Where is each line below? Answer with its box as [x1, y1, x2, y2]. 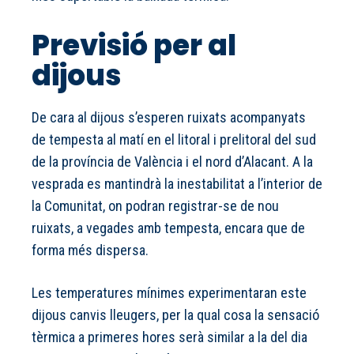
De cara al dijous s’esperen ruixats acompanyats [32, 109, 306, 126]
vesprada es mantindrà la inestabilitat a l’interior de [32, 175, 322, 193]
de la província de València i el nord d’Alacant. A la [32, 153, 313, 171]
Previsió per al [32, 25, 236, 66]
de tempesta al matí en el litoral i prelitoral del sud [32, 131, 316, 149]
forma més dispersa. [32, 242, 149, 259]
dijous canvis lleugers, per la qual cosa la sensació [32, 307, 319, 324]
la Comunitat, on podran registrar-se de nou [32, 198, 279, 215]
